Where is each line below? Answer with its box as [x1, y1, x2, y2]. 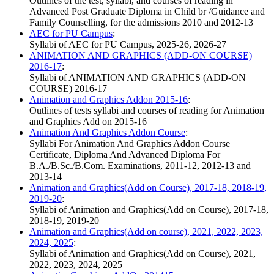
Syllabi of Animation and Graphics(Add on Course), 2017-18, [29, 204, 268, 215]
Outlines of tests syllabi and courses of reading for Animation [29, 105, 264, 116]
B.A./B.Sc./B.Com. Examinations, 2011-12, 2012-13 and [29, 160, 251, 171]
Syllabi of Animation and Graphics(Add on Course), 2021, [29, 248, 256, 259]
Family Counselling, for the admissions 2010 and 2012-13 [29, 17, 253, 28]
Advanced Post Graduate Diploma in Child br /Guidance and [29, 6, 265, 17]
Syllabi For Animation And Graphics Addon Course [29, 138, 230, 149]
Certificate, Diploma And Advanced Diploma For [29, 149, 220, 160]
